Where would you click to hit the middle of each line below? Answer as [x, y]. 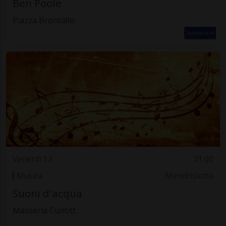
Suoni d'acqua [47, 193]
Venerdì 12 [32, 159]
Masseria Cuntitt [44, 211]
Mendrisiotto [189, 176]
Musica [29, 176]
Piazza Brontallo [43, 20]
